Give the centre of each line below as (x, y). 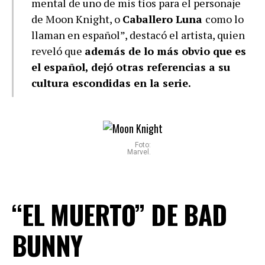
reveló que (58, 51)
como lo (224, 19)
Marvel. (139, 152)
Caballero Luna (164, 19)
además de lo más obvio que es (165, 51)
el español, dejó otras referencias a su (131, 67)
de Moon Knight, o (77, 19)
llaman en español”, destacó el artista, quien (138, 35)
